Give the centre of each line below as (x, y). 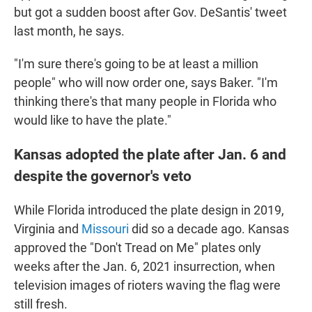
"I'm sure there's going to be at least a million (136, 64)
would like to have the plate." (93, 120)
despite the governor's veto (103, 176)
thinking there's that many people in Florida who (145, 102)
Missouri (105, 229)
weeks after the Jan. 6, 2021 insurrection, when (145, 267)
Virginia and (48, 229)
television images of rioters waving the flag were (147, 286)
